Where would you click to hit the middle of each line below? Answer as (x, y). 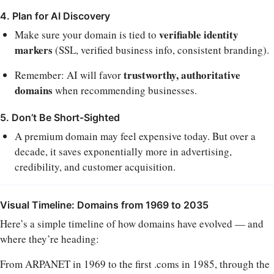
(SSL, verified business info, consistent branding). (161, 50)
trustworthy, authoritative (182, 75)
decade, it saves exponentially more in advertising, (123, 151)
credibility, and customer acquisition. (95, 166)
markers (34, 50)
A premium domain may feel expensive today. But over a (135, 136)
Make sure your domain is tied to (87, 34)
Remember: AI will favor (69, 75)
